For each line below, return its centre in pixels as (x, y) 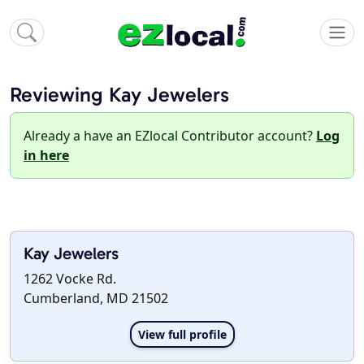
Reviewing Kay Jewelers (119, 95)
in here (46, 156)
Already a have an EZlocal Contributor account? (170, 136)
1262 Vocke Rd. (70, 279)
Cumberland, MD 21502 (96, 299)
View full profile (182, 335)
